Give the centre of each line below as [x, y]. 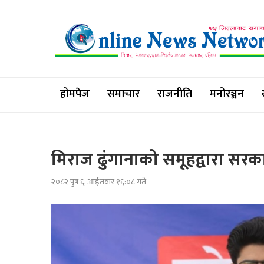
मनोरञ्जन [227, 94]
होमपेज [75, 94]
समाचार [123, 94]
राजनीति [175, 94]
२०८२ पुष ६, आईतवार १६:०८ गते [99, 182]
